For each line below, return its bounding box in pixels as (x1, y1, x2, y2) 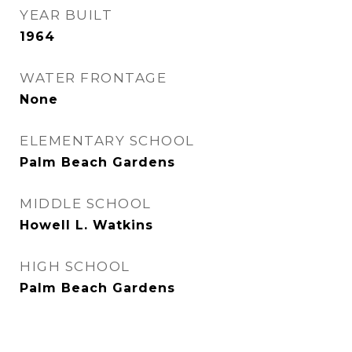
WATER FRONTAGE (20, 70, 167, 86)
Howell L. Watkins (20, 218, 153, 233)
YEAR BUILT (20, 7, 112, 23)
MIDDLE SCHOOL (20, 196, 152, 211)
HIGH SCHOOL (20, 258, 130, 274)
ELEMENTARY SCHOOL (20, 133, 195, 148)
